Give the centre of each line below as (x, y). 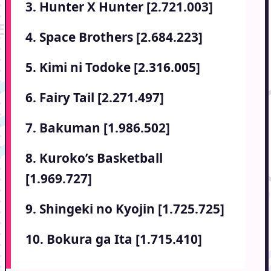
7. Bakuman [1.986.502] (98, 128)
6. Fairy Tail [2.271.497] (95, 98)
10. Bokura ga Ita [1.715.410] (114, 239)
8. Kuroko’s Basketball (94, 158)
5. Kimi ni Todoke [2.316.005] (113, 67)
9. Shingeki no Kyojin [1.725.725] (125, 209)
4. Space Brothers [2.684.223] (114, 37)
